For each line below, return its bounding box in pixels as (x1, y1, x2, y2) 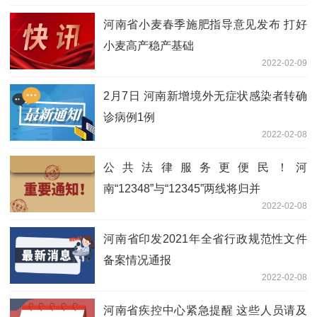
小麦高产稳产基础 (103, 39, 194, 52)
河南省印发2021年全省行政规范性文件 (103, 232, 307, 245)
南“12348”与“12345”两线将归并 (103, 182, 260, 195)
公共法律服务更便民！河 (103, 161, 307, 173)
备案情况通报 (103, 253, 171, 266)
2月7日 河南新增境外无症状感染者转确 (103, 89, 307, 102)
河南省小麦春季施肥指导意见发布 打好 (103, 18, 307, 30)
